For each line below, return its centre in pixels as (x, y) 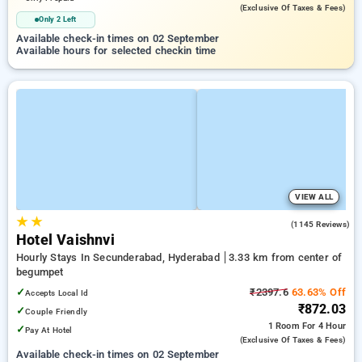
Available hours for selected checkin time (116, 51)
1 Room (285, 326)
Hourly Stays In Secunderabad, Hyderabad (120, 257)
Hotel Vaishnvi (65, 240)
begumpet (40, 272)
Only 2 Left (58, 19)
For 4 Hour (324, 326)
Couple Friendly (57, 311)
